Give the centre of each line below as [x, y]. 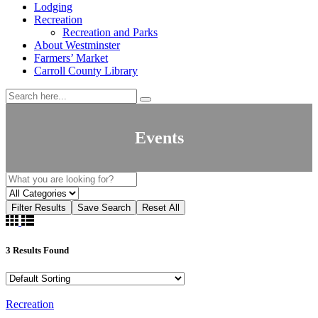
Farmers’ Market [71, 58]
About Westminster [77, 45]
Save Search [104, 208]
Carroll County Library [86, 71]
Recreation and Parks [110, 32]
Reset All [161, 208]
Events [159, 137]
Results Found [41, 250]
